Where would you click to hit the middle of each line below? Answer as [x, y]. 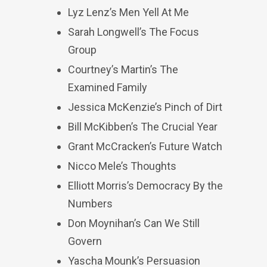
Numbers [90, 204]
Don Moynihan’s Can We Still [134, 223]
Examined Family [108, 87]
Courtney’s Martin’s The [123, 69]
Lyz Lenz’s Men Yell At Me [128, 12]
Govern [85, 241]
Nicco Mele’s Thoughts [122, 166]
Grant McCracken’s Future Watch [145, 146]
